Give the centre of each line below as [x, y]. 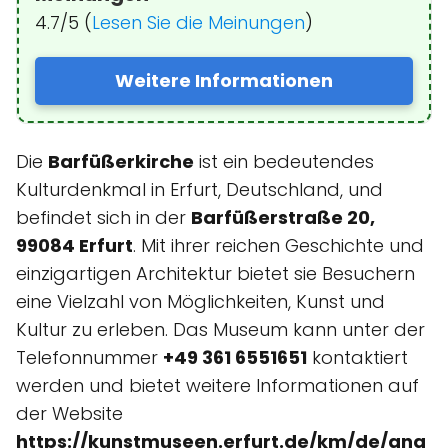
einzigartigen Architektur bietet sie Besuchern [215, 273]
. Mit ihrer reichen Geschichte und [278, 245]
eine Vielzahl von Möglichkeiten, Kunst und [200, 301]
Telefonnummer [89, 357]
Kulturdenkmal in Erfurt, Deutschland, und [199, 189]
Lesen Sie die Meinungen [198, 22]
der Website [69, 413]
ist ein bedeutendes [284, 161]
